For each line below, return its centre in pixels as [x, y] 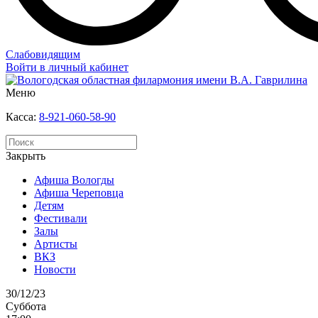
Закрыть [26, 156]
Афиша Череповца [79, 193]
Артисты [56, 244]
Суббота [26, 307]
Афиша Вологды [74, 180]
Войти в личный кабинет [67, 67]
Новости [55, 270]
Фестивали [61, 219]
